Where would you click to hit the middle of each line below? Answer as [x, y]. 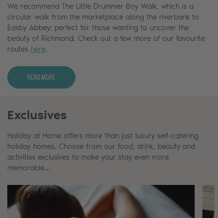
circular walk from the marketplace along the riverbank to [103, 17]
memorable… [29, 168]
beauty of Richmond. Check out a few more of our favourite [106, 38]
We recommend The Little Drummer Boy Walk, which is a [100, 6]
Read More [41, 77]
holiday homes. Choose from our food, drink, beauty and [101, 146]
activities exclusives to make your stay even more [88, 157]
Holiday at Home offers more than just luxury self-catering [103, 136]
